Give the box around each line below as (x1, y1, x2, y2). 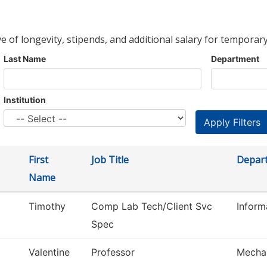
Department (211, 54, 259, 64)
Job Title (91, 153, 129, 167)
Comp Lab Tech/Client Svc (91, 200, 212, 213)
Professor (91, 246, 135, 259)
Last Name (4, 54, 46, 64)
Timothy (29, 200, 66, 213)
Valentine (29, 246, 70, 259)
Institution (4, 95, 46, 105)
